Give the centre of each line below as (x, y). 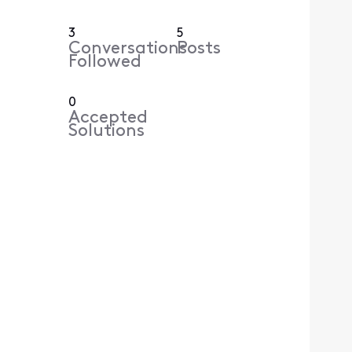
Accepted (108, 119)
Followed (105, 63)
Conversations (128, 49)
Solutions (107, 132)
